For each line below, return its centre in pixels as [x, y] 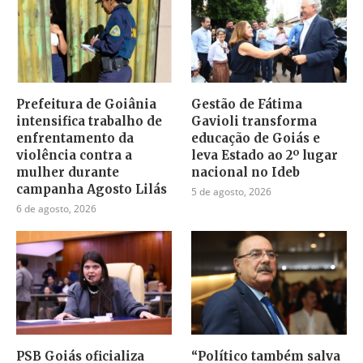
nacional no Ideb [246, 173]
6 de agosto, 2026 [56, 209]
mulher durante [68, 173]
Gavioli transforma [254, 122]
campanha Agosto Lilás [92, 190]
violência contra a [74, 156]
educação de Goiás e [256, 139]
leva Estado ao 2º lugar [265, 156]
